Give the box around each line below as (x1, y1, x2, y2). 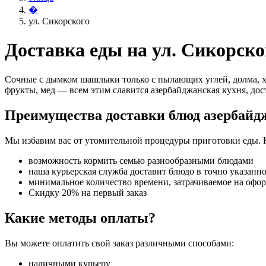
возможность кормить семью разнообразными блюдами (28, 155, 254, 166)
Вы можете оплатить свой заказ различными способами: (5, 237, 234, 248)
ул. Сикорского (28, 16, 90, 26)
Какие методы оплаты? (5, 210, 156, 226)
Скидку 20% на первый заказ (28, 187, 147, 198)
